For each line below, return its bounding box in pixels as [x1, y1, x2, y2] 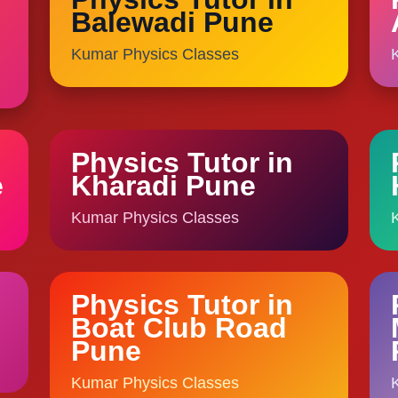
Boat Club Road [71, 312, 288, 345]
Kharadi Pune [71, 170, 257, 203]
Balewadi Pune [71, 6, 275, 39]
